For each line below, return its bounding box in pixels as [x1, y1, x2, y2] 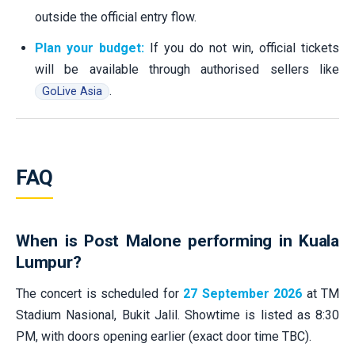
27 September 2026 [183, 285, 303, 301]
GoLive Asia [42, 84, 102, 98]
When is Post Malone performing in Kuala [16, 231, 339, 250]
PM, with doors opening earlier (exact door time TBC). [16, 328, 311, 344]
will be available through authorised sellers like [35, 61, 339, 77]
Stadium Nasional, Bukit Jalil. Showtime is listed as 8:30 [16, 307, 339, 323]
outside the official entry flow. [35, 9, 197, 25]
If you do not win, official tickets [144, 40, 339, 55]
